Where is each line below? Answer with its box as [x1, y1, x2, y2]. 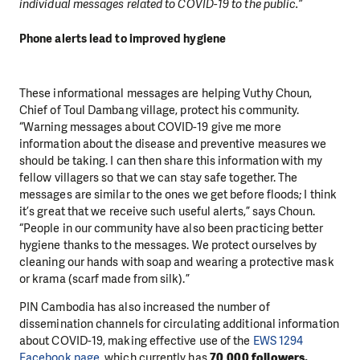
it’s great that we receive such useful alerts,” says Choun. [19, 202, 315, 219]
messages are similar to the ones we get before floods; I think [19, 186, 337, 202]
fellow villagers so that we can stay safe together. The [19, 169, 298, 186]
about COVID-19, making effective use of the [19, 333, 253, 349]
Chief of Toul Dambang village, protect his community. [19, 101, 300, 118]
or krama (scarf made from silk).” [19, 270, 190, 287]
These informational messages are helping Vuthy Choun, [19, 84, 313, 101]
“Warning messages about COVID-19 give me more [19, 118, 281, 135]
